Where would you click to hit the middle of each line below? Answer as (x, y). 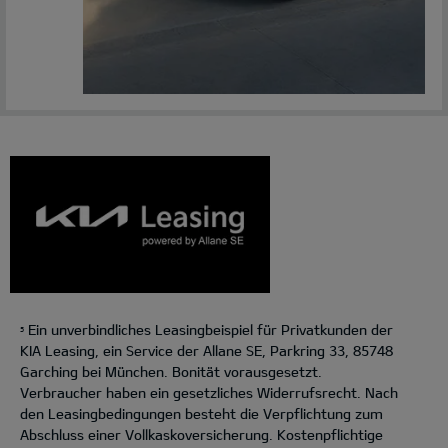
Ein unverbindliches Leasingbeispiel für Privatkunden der (208, 330)
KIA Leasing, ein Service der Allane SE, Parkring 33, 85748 (206, 351)
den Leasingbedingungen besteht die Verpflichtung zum (201, 414)
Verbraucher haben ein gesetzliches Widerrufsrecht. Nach (209, 393)
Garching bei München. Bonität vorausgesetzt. (171, 372)
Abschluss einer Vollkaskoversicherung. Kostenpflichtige (201, 435)
